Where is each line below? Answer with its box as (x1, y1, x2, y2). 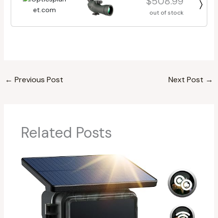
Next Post (168, 74, 206, 85)
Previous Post (12, 74, 63, 85)
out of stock (149, 9, 183, 17)
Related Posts (20, 123, 112, 143)
